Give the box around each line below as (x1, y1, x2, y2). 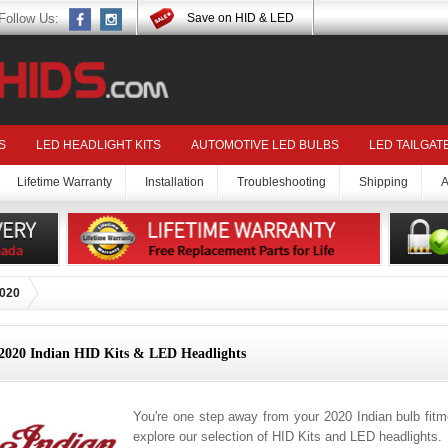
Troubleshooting (237, 175, 326, 190)
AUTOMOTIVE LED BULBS (191, 138, 339, 153)
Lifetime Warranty (17, 175, 112, 190)
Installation (145, 175, 204, 190)
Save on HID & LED (187, 11, 294, 25)
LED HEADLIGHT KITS (36, 138, 161, 153)
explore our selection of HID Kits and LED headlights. (133, 429, 442, 445)
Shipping (359, 175, 408, 190)
